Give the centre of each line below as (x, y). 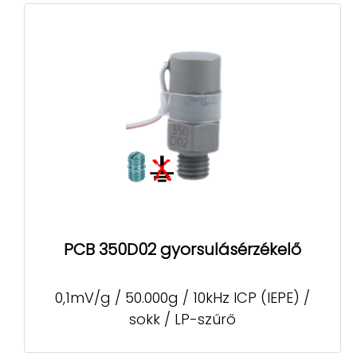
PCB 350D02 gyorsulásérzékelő (182, 250)
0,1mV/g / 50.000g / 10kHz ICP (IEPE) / (182, 297)
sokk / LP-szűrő (182, 319)
